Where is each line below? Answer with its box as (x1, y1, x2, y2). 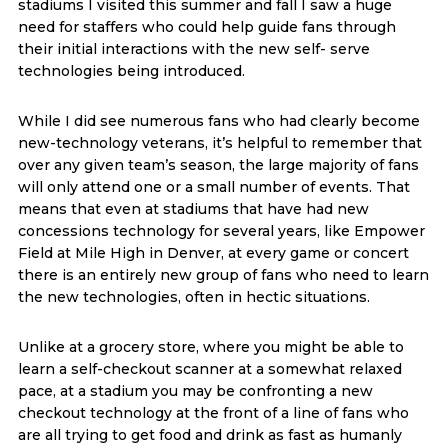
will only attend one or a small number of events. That (17, 177, 410, 196)
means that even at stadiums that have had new (17, 199, 369, 218)
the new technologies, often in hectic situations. (17, 287, 370, 306)
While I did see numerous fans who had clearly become (17, 111, 420, 130)
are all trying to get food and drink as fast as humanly (17, 425, 402, 444)
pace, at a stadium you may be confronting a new (17, 381, 373, 400)
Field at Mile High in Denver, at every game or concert (17, 243, 409, 262)
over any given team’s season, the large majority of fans (17, 155, 419, 174)
